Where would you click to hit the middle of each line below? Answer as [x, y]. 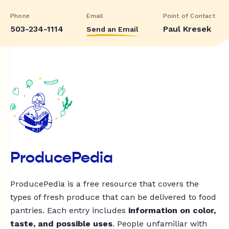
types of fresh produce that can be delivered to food [113, 197]
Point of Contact [189, 16]
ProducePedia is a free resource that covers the [105, 184]
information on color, [172, 211]
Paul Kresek [187, 29]
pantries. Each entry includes [69, 211]
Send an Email [113, 29]
